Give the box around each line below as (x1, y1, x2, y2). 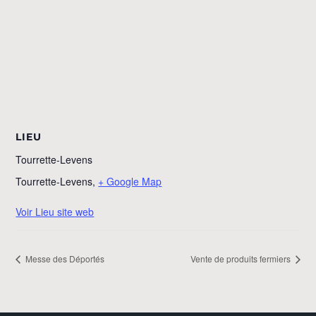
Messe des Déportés (23, 253, 105, 265)
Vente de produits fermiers (190, 253, 293, 265)
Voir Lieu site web (16, 204, 95, 219)
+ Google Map (98, 174, 162, 188)
